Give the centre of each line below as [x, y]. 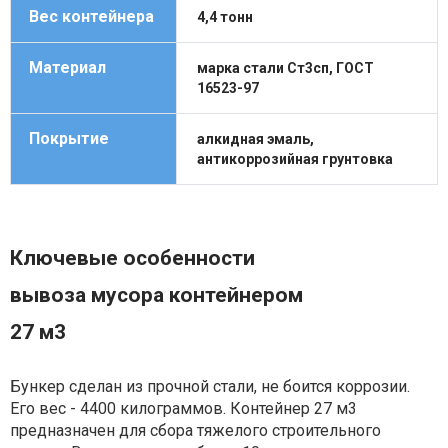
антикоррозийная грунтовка [295, 159]
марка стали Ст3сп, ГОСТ [285, 68]
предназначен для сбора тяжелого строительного [195, 431]
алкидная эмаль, [255, 139]
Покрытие [69, 139]
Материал [67, 68]
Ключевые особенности [132, 258]
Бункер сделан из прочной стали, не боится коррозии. [210, 387]
